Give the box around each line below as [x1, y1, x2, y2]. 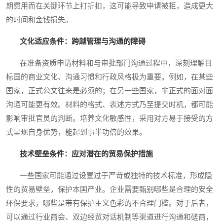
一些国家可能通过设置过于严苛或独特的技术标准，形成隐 [6, 172, 212, 180]
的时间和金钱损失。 [6, 16, 73, 24]
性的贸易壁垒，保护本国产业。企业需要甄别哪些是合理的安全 [6, 185, 213, 194]
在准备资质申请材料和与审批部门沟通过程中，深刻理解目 [6, 59, 212, 68]
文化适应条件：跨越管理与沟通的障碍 [20, 37, 146, 46]
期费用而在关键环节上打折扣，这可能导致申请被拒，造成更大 [6, 2, 213, 10]
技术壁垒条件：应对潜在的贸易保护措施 [20, 150, 153, 158]
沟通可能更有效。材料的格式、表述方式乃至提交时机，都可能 [6, 101, 213, 109]
